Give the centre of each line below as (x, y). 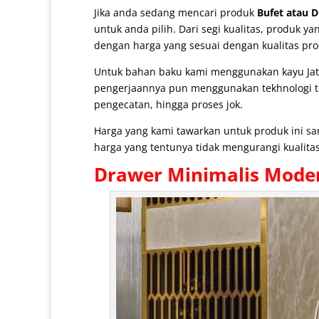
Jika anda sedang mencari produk (176, 13)
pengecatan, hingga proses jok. (168, 105)
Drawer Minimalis (177, 175)
